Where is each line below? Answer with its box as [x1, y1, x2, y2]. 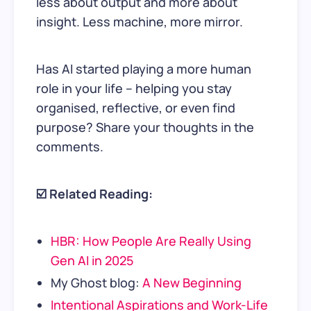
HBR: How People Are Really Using [50, 232, 251, 249]
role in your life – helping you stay [36, 79, 232, 96]
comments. [36, 137, 103, 155]
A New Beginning [142, 274, 242, 291]
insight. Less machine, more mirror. [36, 12, 243, 30]
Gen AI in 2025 [50, 251, 133, 269]
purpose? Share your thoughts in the [36, 118, 254, 135]
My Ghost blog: [50, 274, 142, 291]
